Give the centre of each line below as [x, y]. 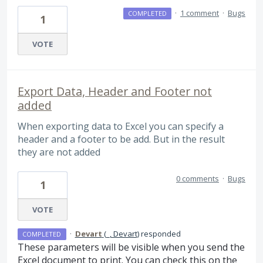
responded [160, 234]
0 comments [198, 179]
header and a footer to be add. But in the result [121, 139]
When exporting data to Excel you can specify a [121, 126]
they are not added [59, 152]
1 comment [200, 13]
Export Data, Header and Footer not [115, 91]
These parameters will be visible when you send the [131, 247]
